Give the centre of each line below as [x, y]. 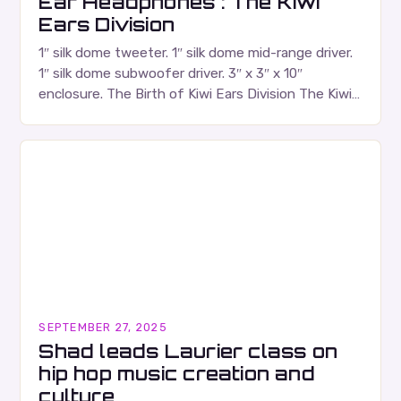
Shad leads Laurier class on [188, 351]
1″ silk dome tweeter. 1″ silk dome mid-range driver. [196, 53]
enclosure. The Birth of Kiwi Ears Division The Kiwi [196, 94]
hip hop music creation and [177, 374]
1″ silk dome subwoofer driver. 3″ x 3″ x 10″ [171, 74]
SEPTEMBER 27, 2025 [103, 328]
